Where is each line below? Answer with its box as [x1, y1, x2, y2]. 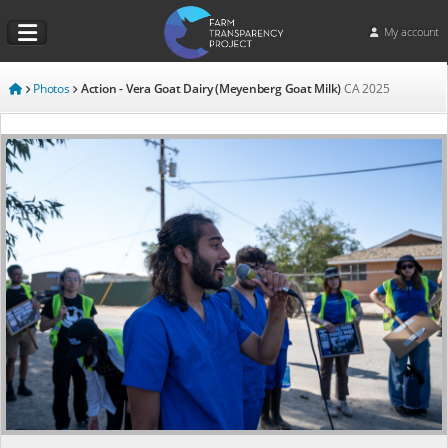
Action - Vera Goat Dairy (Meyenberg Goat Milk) [80, 80, 344, 96]
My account [381, 25, 440, 39]
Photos [33, 80, 70, 96]
